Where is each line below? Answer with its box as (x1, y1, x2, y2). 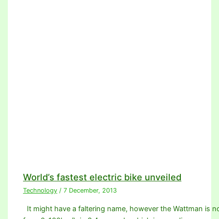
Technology (23, 187, 58, 195)
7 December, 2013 (64, 187, 117, 195)
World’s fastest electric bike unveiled (23, 172, 182, 183)
